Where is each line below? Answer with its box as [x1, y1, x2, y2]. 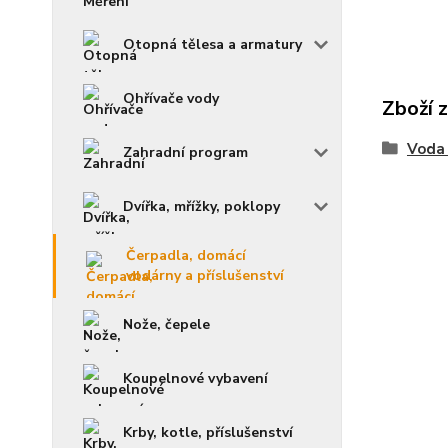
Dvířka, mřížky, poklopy [123, 197, 280, 217]
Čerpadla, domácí [126, 246, 246, 266]
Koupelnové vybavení [123, 369, 268, 389]
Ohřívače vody [123, 89, 219, 109]
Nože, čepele [123, 315, 210, 335]
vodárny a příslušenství [126, 266, 284, 286]
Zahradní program [123, 143, 248, 163]
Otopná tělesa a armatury [123, 35, 302, 55]
